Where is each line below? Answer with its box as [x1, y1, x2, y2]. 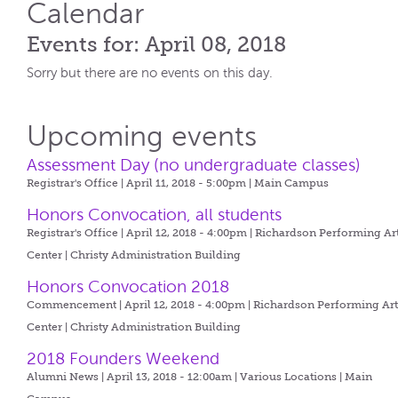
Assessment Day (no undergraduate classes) [27, 155, 362, 174]
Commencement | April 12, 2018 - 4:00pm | [27, 298, 254, 311]
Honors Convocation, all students [27, 205, 283, 224]
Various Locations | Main [240, 370, 373, 383]
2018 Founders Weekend [27, 349, 220, 368]
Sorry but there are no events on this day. [27, 66, 274, 80]
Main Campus [254, 177, 330, 189]
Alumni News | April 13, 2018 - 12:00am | [27, 370, 241, 383]
